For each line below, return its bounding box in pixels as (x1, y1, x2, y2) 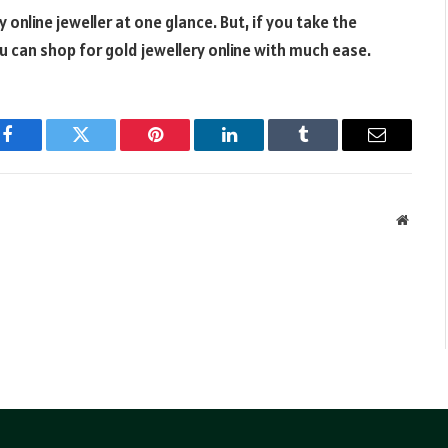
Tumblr (301, 140, 355, 159)
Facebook (5, 140, 76, 159)
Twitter (79, 140, 132, 159)
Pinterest (153, 140, 217, 159)
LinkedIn (227, 140, 294, 159)
